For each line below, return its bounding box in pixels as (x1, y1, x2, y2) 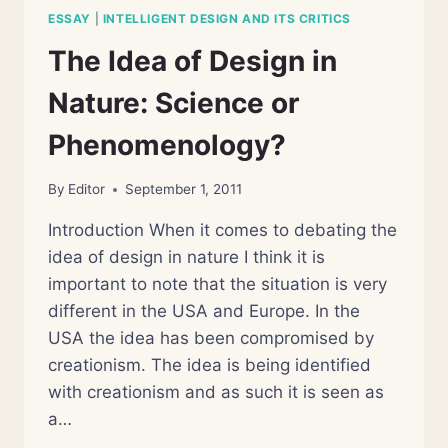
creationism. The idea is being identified (48, 355, 371, 376)
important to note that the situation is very (48, 274, 387, 295)
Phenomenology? (48, 127, 286, 162)
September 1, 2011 (125, 181, 243, 198)
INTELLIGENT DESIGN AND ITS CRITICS (102, 10, 352, 26)
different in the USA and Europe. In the (48, 301, 360, 322)
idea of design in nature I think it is (48, 247, 325, 268)
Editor (68, 181, 106, 198)
